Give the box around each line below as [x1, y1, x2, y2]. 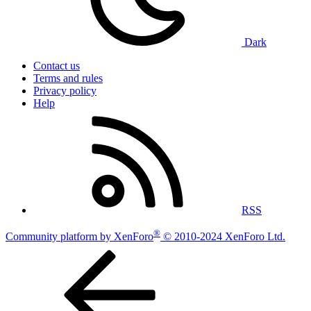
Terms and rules [33, 72, 103, 84]
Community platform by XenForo [6, 230, 153, 242]
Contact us [33, 59, 80, 72]
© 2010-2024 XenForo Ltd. [163, 230, 285, 242]
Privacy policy [33, 84, 96, 96]
